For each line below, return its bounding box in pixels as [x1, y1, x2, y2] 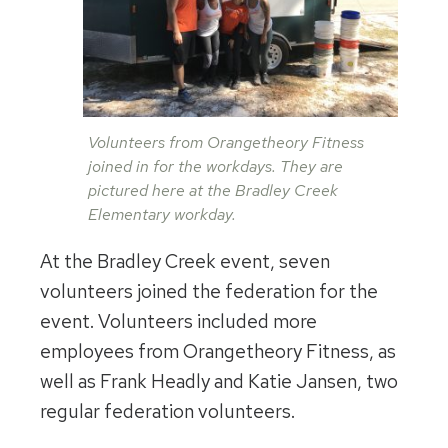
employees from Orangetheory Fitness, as [40, 339, 396, 365]
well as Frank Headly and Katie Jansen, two [40, 369, 398, 395]
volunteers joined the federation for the [40, 279, 378, 305]
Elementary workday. [88, 204, 236, 226]
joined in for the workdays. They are [88, 156, 343, 178]
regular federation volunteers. [40, 399, 295, 425]
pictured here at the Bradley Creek [88, 180, 338, 202]
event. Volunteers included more [40, 309, 317, 335]
